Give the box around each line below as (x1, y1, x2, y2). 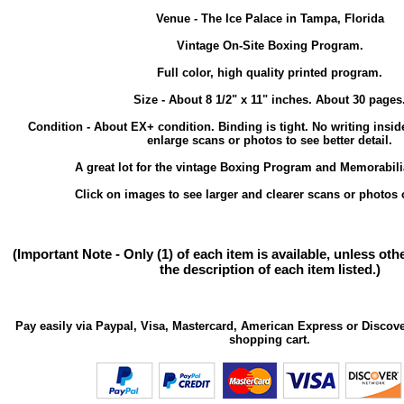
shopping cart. (229, 333, 310, 347)
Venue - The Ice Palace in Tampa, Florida (155, 12, 384, 25)
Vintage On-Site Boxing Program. (176, 39, 363, 52)
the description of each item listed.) (159, 262, 381, 277)
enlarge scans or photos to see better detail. (147, 133, 392, 147)
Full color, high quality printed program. (157, 66, 382, 79)
